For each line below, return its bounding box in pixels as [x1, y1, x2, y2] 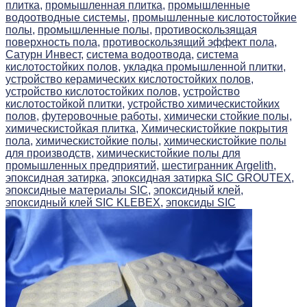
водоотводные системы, [5, 12, 130, 24]
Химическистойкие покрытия [141, 123, 288, 135]
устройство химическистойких [127, 98, 280, 110]
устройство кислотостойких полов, [5, 86, 180, 98]
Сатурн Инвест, [5, 49, 84, 61]
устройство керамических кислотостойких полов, [5, 73, 254, 86]
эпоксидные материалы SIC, [5, 184, 151, 197]
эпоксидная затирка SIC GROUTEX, [112, 172, 294, 184]
